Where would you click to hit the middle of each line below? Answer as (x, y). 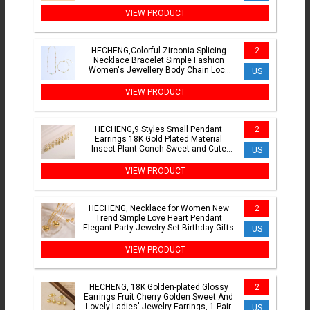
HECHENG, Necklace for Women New (158, 209)
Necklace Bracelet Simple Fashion (158, 61)
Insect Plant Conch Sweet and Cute (158, 149)
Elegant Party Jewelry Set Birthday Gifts (158, 228)
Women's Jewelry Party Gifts (158, 159)
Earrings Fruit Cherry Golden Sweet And (158, 297)
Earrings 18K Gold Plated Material (158, 139)
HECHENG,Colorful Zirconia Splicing (158, 51)
